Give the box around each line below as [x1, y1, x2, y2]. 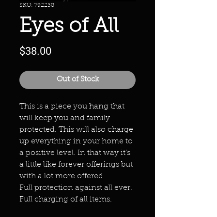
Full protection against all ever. [19, 184, 132, 192]
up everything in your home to [19, 138, 133, 145]
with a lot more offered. [19, 172, 105, 180]
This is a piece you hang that [19, 103, 124, 110]
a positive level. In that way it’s [19, 149, 130, 157]
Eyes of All [19, 17, 119, 37]
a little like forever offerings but [19, 161, 133, 169]
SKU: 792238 [19, 2, 54, 8]
